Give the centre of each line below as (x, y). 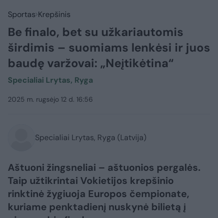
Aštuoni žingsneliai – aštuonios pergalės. (104, 167)
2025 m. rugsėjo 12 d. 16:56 (50, 99)
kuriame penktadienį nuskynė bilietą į (97, 207)
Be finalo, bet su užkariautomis (96, 32)
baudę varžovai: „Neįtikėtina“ (91, 63)
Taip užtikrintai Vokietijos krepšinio (91, 181)
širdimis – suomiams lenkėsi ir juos (109, 47)
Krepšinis (54, 14)
